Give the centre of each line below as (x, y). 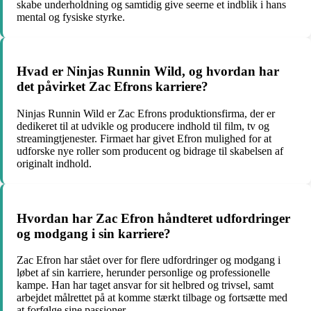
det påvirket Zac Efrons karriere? (112, 87)
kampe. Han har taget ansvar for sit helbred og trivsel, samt (145, 285)
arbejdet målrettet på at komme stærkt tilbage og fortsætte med (152, 298)
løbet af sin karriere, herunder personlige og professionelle (143, 273)
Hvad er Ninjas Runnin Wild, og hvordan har (148, 72)
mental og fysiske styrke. (71, 17)
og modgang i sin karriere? (94, 233)
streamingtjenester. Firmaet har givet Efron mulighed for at (144, 138)
